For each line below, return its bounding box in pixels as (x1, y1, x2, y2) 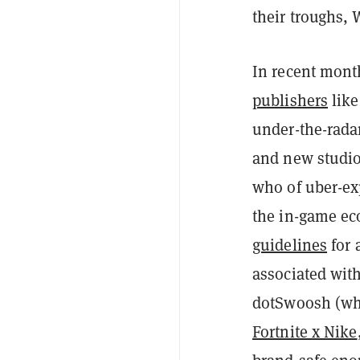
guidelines (252, 233, 327, 256)
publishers (252, 88, 328, 111)
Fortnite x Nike (252, 320, 358, 342)
